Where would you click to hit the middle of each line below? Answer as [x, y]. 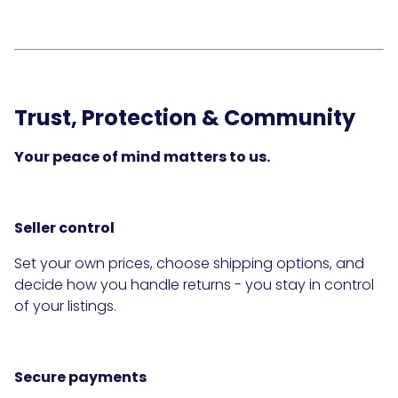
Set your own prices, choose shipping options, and [189, 264]
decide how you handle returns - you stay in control [194, 285]
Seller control [64, 228]
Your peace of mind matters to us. [142, 157]
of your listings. [65, 306]
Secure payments [80, 378]
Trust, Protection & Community [185, 118]
